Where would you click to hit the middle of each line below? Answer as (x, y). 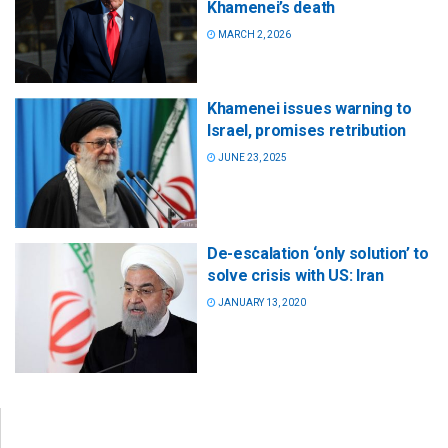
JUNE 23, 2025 (251, 157)
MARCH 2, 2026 (253, 34)
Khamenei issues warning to (309, 108)
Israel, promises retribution (307, 130)
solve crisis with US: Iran (295, 275)
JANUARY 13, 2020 (261, 302)
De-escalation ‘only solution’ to (318, 253)
